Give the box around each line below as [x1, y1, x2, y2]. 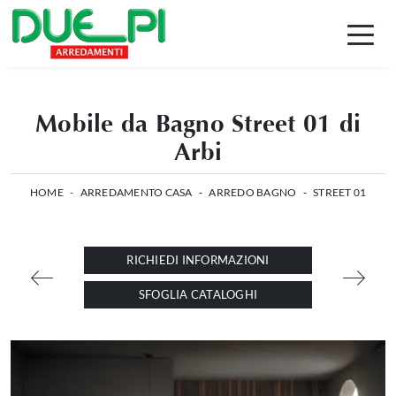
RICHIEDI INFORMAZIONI [126, 253, 270, 267]
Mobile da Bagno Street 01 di [35, 109, 361, 139]
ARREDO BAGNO [209, 186, 297, 199]
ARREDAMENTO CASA [80, 186, 193, 199]
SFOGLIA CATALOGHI [138, 287, 258, 301]
